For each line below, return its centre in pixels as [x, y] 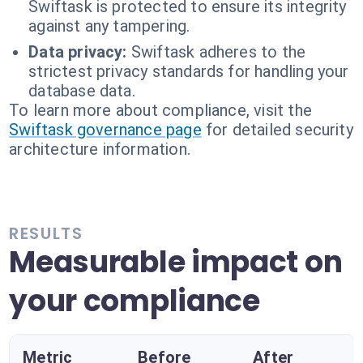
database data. [82, 91]
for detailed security [279, 130]
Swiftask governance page [105, 130]
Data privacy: [78, 52]
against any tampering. [109, 26]
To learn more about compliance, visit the [160, 110]
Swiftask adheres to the [218, 52]
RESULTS [46, 233]
